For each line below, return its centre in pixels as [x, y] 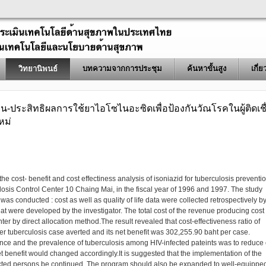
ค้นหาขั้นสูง [207, 69]
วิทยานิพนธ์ [38, 69]
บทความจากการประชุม [122, 69]
